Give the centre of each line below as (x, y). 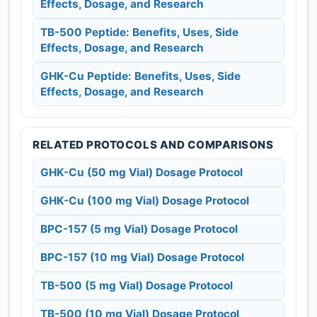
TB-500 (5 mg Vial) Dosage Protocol (137, 285)
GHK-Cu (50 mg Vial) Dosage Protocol (142, 172)
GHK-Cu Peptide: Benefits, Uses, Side (140, 76)
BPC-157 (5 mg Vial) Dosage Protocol (139, 229)
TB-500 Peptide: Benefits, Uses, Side (139, 32)
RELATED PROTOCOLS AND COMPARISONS (153, 144)
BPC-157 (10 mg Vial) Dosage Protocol (142, 257)
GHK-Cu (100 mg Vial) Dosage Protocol (145, 200)
